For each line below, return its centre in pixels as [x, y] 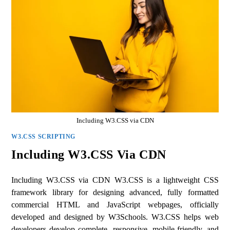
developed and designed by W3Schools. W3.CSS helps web [115, 217]
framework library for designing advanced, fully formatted [115, 193]
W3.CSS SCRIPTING [44, 137]
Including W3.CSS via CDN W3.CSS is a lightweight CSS [115, 180]
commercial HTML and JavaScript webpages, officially [115, 205]
